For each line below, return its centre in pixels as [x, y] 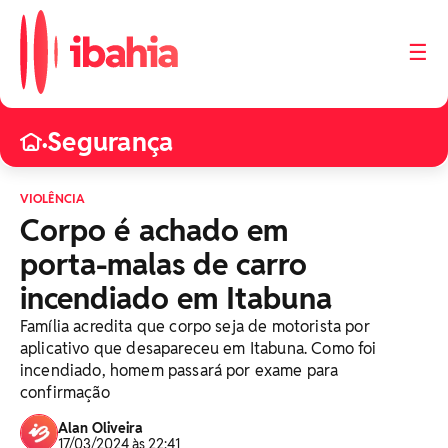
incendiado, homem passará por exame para [179, 370]
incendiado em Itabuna [176, 298]
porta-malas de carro [163, 264]
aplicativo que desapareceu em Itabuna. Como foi [198, 348]
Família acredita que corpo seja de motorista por [195, 326]
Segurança [110, 142]
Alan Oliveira [100, 428]
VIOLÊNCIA [53, 198]
